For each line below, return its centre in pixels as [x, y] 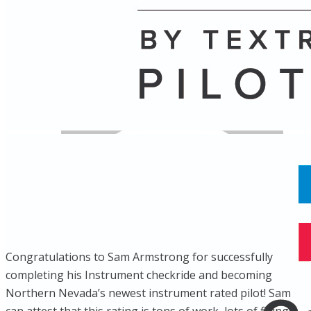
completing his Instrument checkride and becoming [139, 275]
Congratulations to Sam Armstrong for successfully [139, 257]
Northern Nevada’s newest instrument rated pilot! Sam [148, 293]
